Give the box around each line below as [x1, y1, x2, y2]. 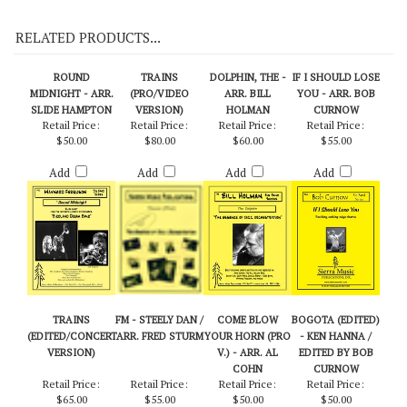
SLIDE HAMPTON [31, 137, 112, 151]
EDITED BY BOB [298, 380, 373, 393]
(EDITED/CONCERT [27, 363, 117, 377]
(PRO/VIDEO [130, 121, 189, 134]
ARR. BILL [224, 121, 271, 134]
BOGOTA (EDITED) [292, 347, 380, 361]
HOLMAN [225, 137, 270, 151]
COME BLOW [217, 347, 278, 361]
